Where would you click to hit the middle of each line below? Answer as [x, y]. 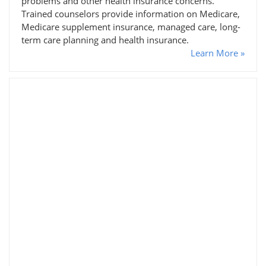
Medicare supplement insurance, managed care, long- [131, 26]
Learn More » [218, 53]
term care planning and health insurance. [105, 39]
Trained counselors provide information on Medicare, [131, 13]
